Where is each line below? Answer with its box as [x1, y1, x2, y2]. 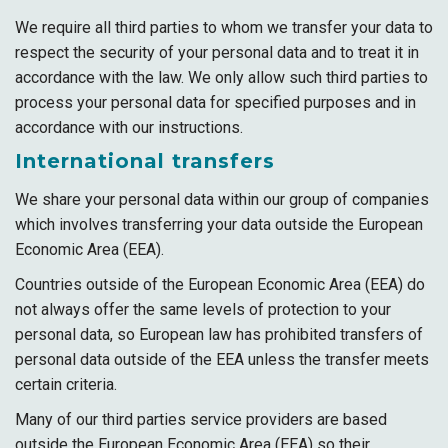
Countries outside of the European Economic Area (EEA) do [15, 275, 425, 294]
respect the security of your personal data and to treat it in [15, 43, 419, 62]
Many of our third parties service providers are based [15, 410, 387, 429]
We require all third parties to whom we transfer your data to [15, 18, 433, 37]
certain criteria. [15, 375, 117, 394]
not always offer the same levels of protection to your [15, 300, 391, 319]
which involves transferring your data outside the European [15, 215, 423, 234]
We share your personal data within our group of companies [15, 190, 429, 209]
